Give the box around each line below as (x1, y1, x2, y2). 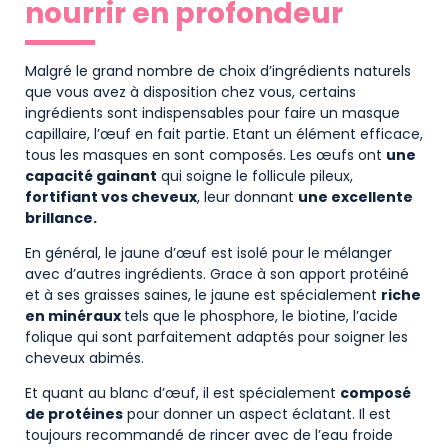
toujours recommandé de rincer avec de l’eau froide (25, 425, 393, 446)
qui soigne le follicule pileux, (157, 165, 353, 186)
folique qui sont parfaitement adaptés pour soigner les (25, 327, 408, 348)
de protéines (25, 404, 123, 425)
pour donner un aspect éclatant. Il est (123, 404, 391, 425)
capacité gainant (25, 165, 157, 186)
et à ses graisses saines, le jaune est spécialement (25, 285, 381, 306)
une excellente (298, 186, 413, 207)
